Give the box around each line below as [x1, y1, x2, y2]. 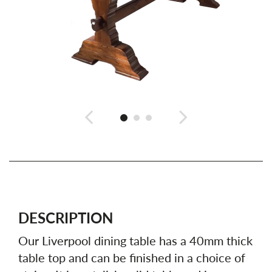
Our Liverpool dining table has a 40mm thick [18, 233, 253, 248]
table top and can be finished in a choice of [18, 250, 245, 265]
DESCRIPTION [18, 209, 113, 226]
